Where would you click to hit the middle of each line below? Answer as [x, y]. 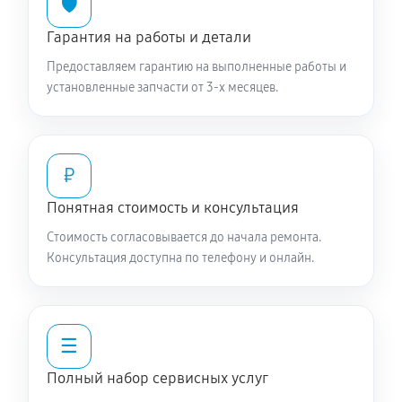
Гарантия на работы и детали [149, 37]
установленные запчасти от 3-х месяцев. [162, 87]
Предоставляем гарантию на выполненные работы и [197, 67]
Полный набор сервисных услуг [157, 378]
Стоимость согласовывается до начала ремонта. [184, 237]
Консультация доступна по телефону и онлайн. [180, 258]
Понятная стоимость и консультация [173, 208]
